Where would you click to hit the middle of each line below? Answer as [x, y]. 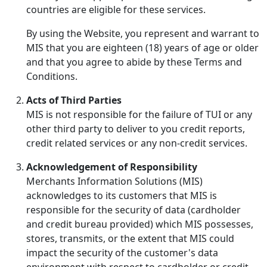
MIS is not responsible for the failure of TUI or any [139, 114]
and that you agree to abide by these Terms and [134, 62]
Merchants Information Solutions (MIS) [114, 181]
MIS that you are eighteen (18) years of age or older [142, 47]
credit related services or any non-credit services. [137, 143]
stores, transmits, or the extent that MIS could [130, 238]
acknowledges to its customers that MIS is [122, 195]
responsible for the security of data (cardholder [133, 209]
